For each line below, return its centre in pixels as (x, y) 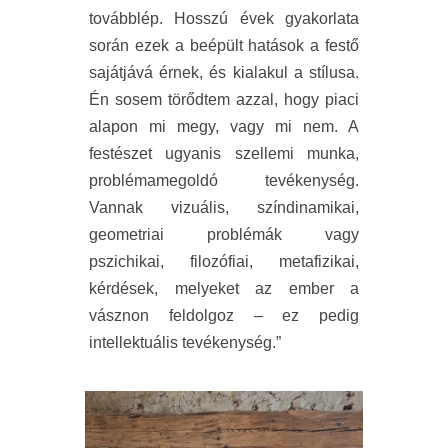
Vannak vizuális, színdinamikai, (224, 208)
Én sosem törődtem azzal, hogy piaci (224, 100)
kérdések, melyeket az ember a (224, 289)
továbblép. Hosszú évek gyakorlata (224, 19)
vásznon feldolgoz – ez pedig (224, 316)
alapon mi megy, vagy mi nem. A (224, 127)
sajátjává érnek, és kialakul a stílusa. (224, 73)
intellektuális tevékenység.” (185, 343)
